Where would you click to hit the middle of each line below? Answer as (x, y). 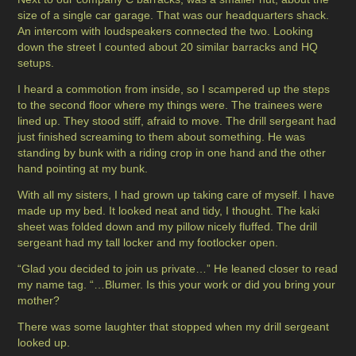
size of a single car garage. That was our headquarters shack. (174, 15)
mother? (39, 301)
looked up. (44, 343)
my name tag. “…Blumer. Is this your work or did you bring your (177, 285)
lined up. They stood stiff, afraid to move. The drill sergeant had (177, 121)
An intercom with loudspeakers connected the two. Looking (166, 31)
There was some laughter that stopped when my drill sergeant (174, 327)
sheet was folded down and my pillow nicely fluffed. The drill (168, 227)
